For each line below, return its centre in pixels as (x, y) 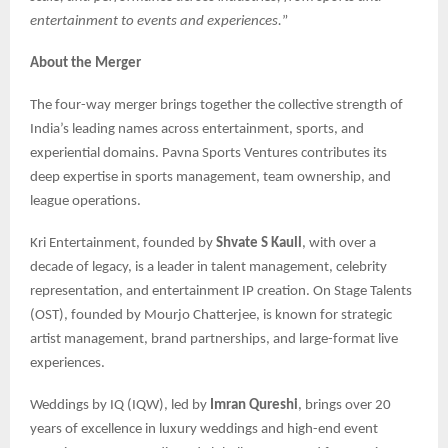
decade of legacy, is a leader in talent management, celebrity (208, 268)
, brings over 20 (344, 406)
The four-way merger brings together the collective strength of (216, 106)
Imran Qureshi (254, 406)
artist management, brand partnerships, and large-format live (214, 340)
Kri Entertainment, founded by (123, 244)
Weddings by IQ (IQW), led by (120, 406)
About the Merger (85, 64)
